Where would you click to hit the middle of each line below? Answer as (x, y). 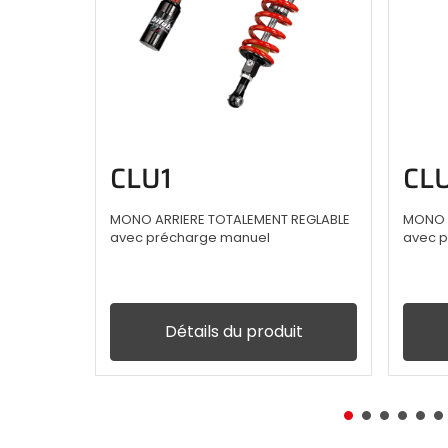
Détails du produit (233, 332)
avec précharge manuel (190, 238)
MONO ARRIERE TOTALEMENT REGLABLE (230, 220)
